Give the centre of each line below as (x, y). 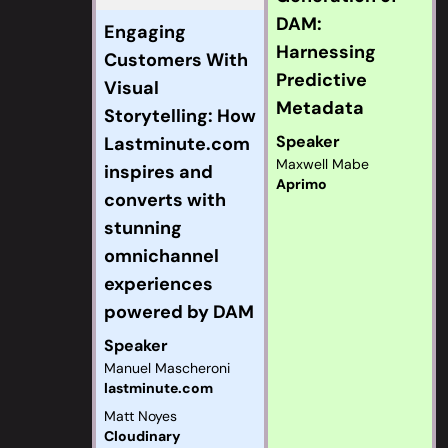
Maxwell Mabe (322, 164)
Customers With (176, 60)
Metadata (320, 108)
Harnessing (326, 52)
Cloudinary (142, 436)
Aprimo (301, 184)
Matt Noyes (140, 416)
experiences (158, 284)
